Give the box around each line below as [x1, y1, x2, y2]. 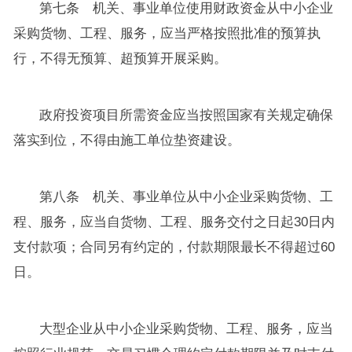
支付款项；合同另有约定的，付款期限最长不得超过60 [13, 239, 335, 255]
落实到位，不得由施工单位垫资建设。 [13, 132, 240, 148]
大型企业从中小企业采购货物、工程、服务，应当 [39, 321, 334, 336]
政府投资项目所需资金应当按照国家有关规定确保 [39, 107, 334, 123]
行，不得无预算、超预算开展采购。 [13, 50, 227, 66]
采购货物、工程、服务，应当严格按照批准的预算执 [13, 25, 321, 41]
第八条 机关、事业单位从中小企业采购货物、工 [39, 189, 334, 204]
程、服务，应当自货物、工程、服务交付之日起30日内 [13, 214, 335, 229]
